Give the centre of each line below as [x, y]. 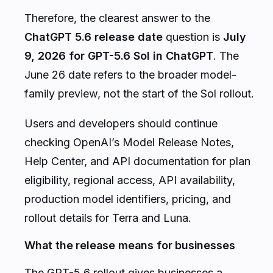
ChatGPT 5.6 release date [94, 37]
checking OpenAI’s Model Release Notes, [129, 142]
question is [193, 37]
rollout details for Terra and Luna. [108, 218]
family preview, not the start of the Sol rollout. [139, 93]
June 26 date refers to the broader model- [130, 74]
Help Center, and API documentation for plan [137, 161]
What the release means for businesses [130, 245]
